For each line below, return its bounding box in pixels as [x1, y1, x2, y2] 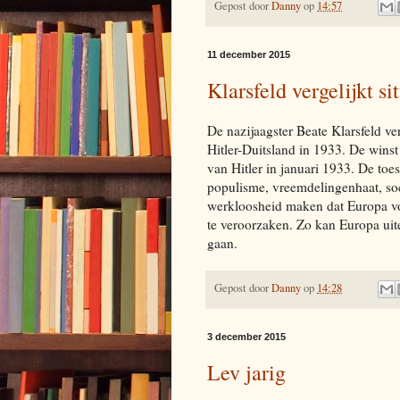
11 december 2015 [207, 48, 290, 60]
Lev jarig [207, 358, 286, 387]
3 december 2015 [207, 331, 286, 343]
